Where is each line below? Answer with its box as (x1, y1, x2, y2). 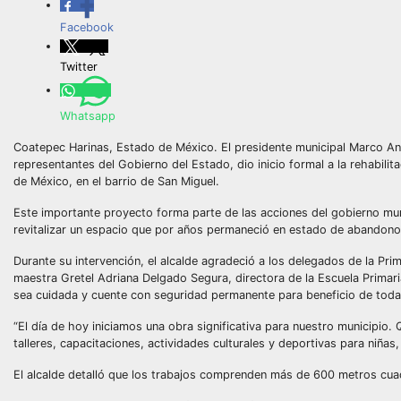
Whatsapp (60, 109, 115, 123)
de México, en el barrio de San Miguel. (13, 175, 219, 188)
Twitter (60, 60, 98, 73)
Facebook (60, 21, 114, 34)
